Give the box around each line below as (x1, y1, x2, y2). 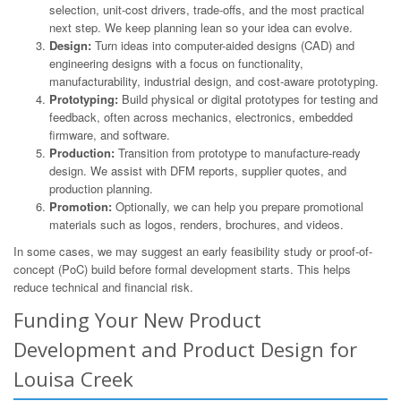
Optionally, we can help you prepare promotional (112, 198, 363, 216)
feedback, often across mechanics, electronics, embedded (49, 108, 353, 126)
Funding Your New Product (13, 306, 261, 334)
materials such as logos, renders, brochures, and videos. (49, 216, 344, 234)
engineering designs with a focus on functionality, (49, 55, 303, 73)
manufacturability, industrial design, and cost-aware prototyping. (49, 73, 379, 90)
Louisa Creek (13, 365, 133, 393)
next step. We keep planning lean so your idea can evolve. (49, 19, 353, 37)
